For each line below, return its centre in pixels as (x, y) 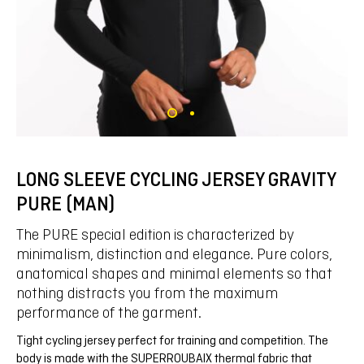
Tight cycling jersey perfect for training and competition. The (172, 340)
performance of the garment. (109, 313)
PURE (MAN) (65, 204)
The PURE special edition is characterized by (155, 235)
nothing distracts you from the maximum (147, 293)
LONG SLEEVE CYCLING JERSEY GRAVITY (176, 180)
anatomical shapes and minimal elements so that (174, 274)
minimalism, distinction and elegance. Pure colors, (174, 254)
